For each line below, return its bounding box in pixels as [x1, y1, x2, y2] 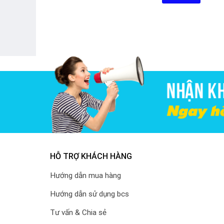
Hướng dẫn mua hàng [50, 170, 121, 180]
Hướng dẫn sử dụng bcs [50, 189, 129, 198]
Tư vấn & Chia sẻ [50, 207, 107, 217]
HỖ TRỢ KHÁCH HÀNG [50, 151, 132, 161]
